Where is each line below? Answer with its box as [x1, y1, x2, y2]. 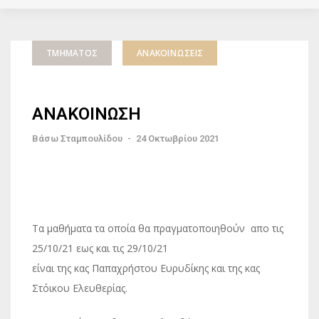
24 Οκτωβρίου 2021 [136, 133, 219, 144]
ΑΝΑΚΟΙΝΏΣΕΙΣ [137, 47, 203, 59]
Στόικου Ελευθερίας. [32, 281, 127, 295]
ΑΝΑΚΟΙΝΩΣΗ [32, 104, 141, 124]
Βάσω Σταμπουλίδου [32, 133, 122, 144]
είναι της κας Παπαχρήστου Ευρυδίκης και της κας [32, 261, 260, 275]
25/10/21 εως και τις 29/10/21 [32, 241, 168, 255]
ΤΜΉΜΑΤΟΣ [46, 47, 98, 59]
